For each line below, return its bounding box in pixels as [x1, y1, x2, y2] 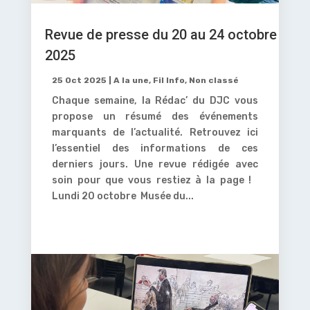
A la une [113, 75, 149, 86]
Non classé [188, 75, 239, 86]
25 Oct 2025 [51, 75, 107, 86]
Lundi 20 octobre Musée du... [51, 190, 194, 203]
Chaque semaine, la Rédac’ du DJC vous [51, 95, 259, 107]
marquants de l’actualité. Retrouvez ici [51, 127, 259, 139]
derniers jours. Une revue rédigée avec [51, 158, 259, 171]
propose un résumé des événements [51, 111, 259, 123]
